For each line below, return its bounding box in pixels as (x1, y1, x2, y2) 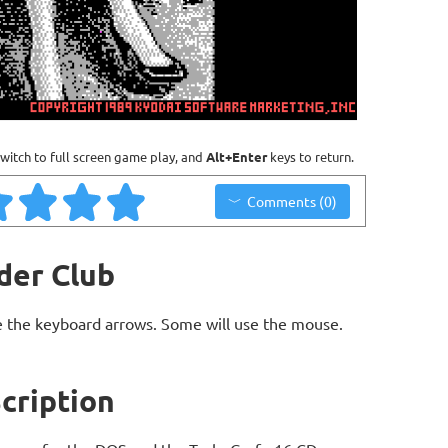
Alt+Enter (206, 148, 267, 165)
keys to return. (267, 148, 354, 165)
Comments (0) (246, 191, 337, 210)
